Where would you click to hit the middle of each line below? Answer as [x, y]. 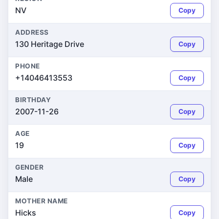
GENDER [30, 167]
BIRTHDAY [33, 100]
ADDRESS [32, 32]
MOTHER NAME [42, 201]
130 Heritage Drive [50, 44]
